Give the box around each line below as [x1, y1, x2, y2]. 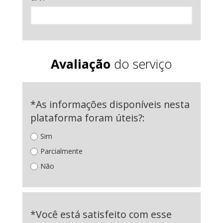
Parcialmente [40, 146, 83, 156]
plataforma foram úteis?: [30, 111, 145, 124]
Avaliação [51, 55, 111, 72]
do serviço [111, 55, 172, 72]
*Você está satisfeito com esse [30, 208, 172, 221]
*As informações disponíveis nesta [30, 98, 190, 111]
